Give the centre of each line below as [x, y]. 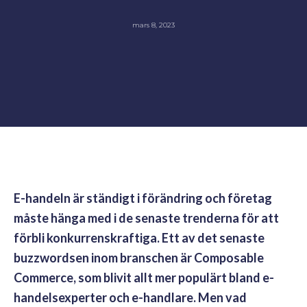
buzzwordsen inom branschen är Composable [139, 257]
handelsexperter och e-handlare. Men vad [130, 297]
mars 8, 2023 [153, 25]
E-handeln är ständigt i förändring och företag [143, 198]
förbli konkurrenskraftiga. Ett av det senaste [139, 237]
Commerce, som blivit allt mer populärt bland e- [144, 277]
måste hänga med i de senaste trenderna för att [146, 218]
